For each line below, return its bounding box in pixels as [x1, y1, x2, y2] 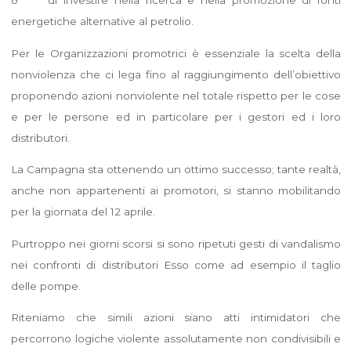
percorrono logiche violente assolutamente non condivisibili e [10, 331, 341, 345]
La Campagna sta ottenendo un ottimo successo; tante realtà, [10, 162, 341, 175]
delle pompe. [10, 279, 81, 292]
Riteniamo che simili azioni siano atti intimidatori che [10, 310, 341, 324]
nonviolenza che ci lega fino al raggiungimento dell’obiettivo [10, 67, 341, 81]
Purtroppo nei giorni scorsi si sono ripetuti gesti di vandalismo [10, 237, 341, 250]
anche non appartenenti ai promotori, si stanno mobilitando [10, 183, 341, 197]
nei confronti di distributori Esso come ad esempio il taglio [10, 258, 341, 271]
